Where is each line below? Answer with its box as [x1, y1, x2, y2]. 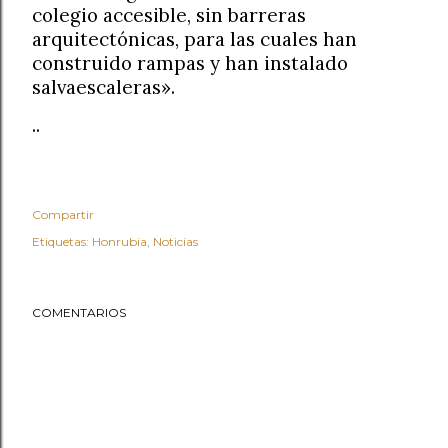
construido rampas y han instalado [32, 50, 348, 75]
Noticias [153, 233, 198, 249]
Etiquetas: [32, 233, 89, 249]
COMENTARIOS [32, 304, 126, 320]
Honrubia [92, 233, 147, 249]
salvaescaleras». [32, 74, 175, 99]
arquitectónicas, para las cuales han [32, 26, 357, 51]
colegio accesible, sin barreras [32, 2, 306, 27]
